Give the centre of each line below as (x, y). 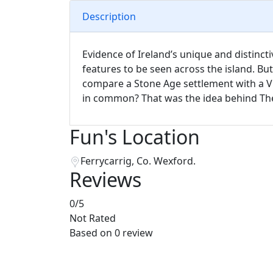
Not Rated (93, 218)
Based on (92, 233)
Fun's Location (135, 137)
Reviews (105, 179)
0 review (134, 233)
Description (109, 16)
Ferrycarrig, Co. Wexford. (138, 161)
